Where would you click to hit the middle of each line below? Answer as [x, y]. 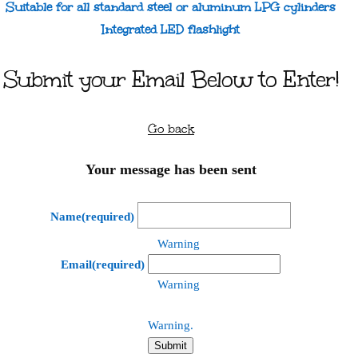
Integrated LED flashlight [171, 30]
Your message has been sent [171, 169]
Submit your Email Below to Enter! [171, 79]
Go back [171, 129]
